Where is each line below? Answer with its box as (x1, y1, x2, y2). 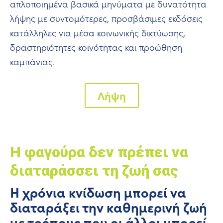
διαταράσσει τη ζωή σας (10, 162, 178, 180)
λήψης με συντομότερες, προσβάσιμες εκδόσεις (10, 12, 203, 24)
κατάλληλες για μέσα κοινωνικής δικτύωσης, (10, 26, 185, 39)
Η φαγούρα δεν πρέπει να (10, 143, 188, 161)
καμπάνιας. (10, 55, 55, 68)
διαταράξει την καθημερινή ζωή (10, 198, 207, 217)
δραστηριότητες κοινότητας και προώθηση (10, 41, 182, 53)
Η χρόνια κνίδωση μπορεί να (10, 183, 186, 202)
